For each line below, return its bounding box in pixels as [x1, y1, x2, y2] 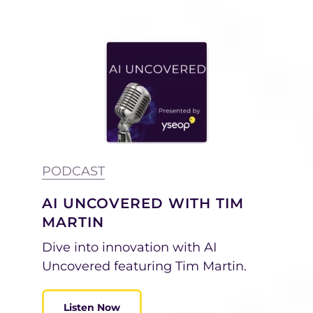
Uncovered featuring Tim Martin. [42, 258, 247, 274]
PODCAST [42, 163, 105, 179]
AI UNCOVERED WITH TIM [42, 194, 244, 212]
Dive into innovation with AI [42, 239, 217, 255]
